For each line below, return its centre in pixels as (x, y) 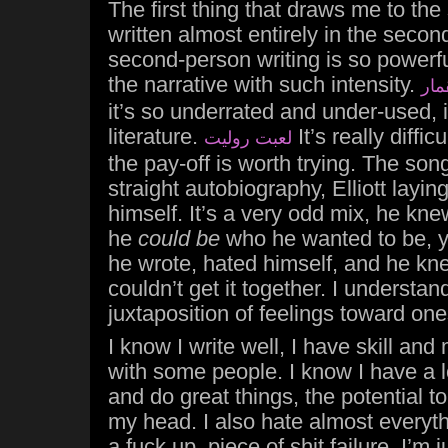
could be (179, 238)
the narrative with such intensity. (264, 84)
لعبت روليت (248, 138)
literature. (156, 136)
